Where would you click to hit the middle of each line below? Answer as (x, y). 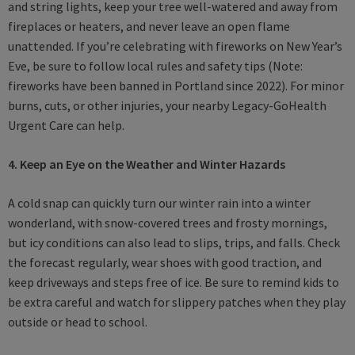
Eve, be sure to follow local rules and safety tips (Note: (155, 66)
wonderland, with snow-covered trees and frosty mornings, (168, 223)
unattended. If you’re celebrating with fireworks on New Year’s (175, 46)
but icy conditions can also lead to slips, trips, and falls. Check (174, 243)
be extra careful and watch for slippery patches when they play (177, 302)
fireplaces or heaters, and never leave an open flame (149, 27)
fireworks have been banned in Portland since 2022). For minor (176, 86)
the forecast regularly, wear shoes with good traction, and (165, 263)
